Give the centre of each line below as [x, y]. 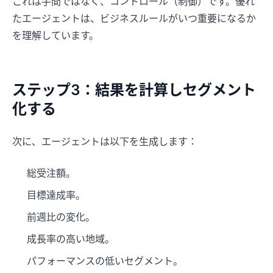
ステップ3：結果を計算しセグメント [134, 90]
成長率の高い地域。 [71, 239]
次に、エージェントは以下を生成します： [105, 142]
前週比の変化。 [61, 217]
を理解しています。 [55, 36]
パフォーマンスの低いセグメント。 [105, 261]
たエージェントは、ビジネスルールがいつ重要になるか [134, 19]
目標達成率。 [56, 195]
